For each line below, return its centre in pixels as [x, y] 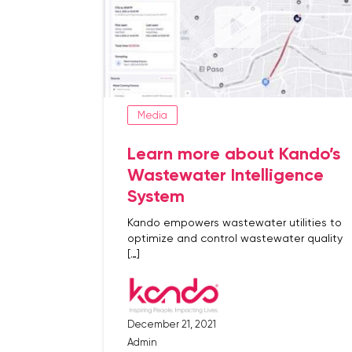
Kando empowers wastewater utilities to [235, 222]
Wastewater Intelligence [225, 175]
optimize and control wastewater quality [235, 238]
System [156, 196]
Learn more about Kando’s [234, 154]
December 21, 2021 [172, 324]
